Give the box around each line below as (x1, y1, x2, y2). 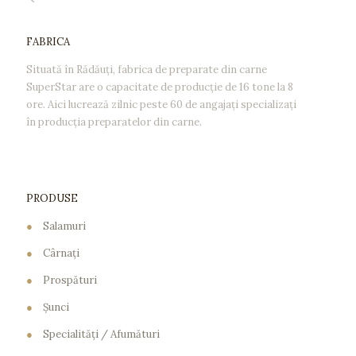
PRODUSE (26, 192, 78, 205)
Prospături (43, 273, 97, 287)
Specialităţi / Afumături (43, 327, 160, 341)
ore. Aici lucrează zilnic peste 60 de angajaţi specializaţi (26, 98, 296, 111)
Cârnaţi (43, 246, 79, 260)
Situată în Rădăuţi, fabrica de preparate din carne (26, 63, 267, 76)
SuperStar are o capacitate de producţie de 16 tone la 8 (26, 80, 293, 94)
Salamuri (43, 219, 86, 233)
